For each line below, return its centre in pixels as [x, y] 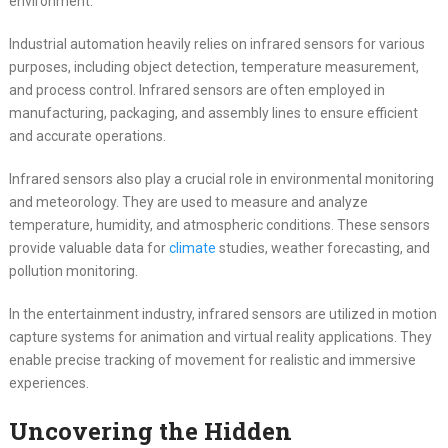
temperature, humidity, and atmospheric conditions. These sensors [219, 224]
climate [192, 247]
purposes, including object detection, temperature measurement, [213, 66]
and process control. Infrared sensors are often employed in [196, 89]
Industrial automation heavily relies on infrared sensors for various [216, 43]
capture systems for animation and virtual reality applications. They [220, 336]
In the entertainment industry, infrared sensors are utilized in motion [222, 313]
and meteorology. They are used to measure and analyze [188, 201]
